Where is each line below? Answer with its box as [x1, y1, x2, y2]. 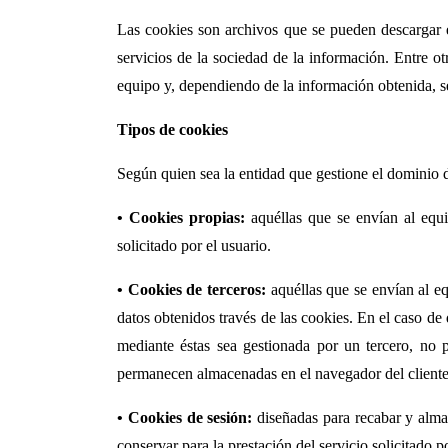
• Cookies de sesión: [117, 409, 253, 426]
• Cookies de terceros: [117, 281, 267, 298]
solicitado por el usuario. [117, 237, 271, 254]
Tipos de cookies [117, 121, 228, 138]
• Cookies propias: [117, 209, 246, 226]
